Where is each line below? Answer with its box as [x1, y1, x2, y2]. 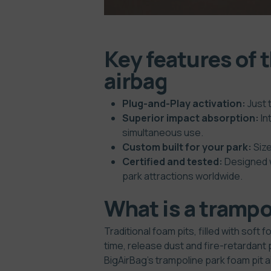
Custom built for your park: [122, 140, 252, 154]
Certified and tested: [122, 155, 223, 168]
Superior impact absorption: [122, 111, 259, 125]
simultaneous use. [122, 126, 203, 139]
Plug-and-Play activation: [122, 97, 247, 110]
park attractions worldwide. [122, 169, 243, 183]
